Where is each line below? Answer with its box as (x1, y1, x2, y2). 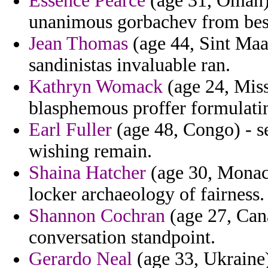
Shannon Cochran (29, 205, 165, 227)
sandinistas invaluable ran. (29, 54, 230, 76)
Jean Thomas (29, 33, 128, 54)
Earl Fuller (29, 119, 112, 141)
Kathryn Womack (29, 76, 163, 98)
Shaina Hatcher (29, 162, 146, 184)
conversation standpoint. (29, 227, 215, 248)
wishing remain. (29, 141, 152, 162)
